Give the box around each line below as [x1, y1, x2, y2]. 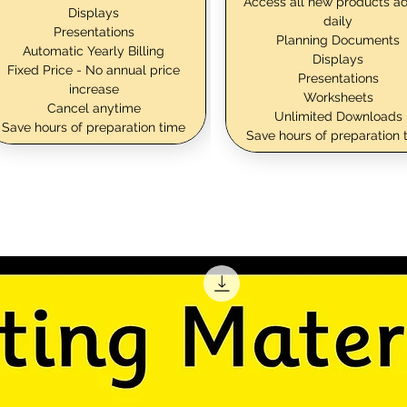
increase [68, 81, 119, 96]
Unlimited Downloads [273, 108, 402, 124]
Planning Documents [276, 32, 400, 47]
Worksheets [303, 89, 373, 104]
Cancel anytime [46, 100, 141, 115]
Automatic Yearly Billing [23, 43, 164, 58]
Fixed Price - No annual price [7, 62, 180, 77]
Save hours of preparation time [2, 119, 185, 134]
